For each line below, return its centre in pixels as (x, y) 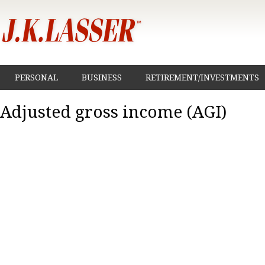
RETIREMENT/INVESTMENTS (202, 77)
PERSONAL (36, 77)
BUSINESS (102, 77)
